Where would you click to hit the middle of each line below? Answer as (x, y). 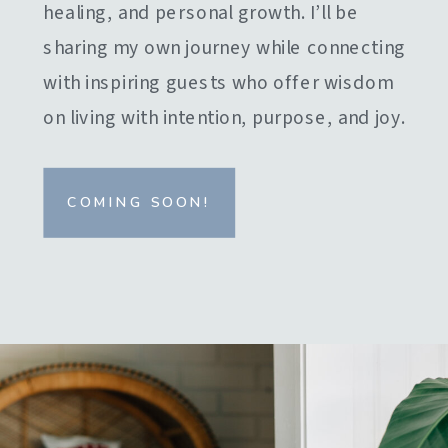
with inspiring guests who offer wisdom (218, 83)
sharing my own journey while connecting (224, 48)
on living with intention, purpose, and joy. (225, 118)
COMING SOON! (139, 203)
